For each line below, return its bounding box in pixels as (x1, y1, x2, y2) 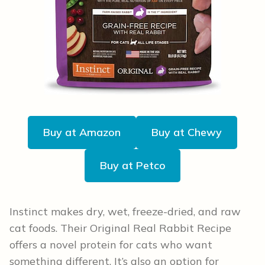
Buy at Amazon (43, 125, 121, 140)
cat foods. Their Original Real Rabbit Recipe (9, 221, 231, 235)
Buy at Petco (99, 159, 166, 173)
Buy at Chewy (151, 125, 222, 140)
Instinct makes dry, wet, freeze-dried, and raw (9, 205, 241, 219)
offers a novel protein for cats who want (9, 238, 212, 252)
